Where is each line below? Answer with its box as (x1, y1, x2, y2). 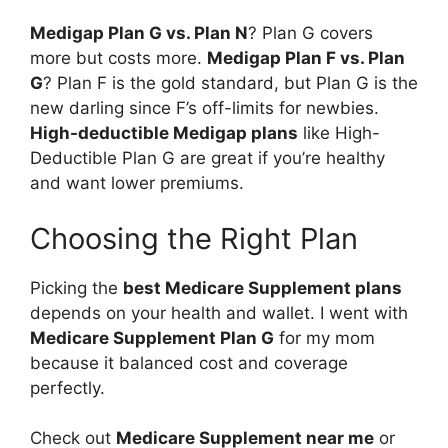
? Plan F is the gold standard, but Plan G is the (43, 73, 418, 93)
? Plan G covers (248, 23, 373, 43)
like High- (298, 123, 380, 143)
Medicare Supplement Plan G (30, 327, 274, 348)
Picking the (30, 277, 123, 298)
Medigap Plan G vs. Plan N (30, 23, 248, 43)
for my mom (274, 327, 375, 348)
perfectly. (30, 377, 105, 398)
